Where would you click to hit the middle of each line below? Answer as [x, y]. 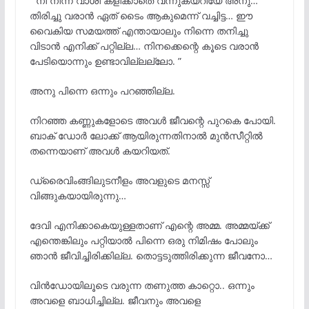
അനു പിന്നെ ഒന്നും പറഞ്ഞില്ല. [102, 90]
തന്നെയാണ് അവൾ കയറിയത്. [100, 150]
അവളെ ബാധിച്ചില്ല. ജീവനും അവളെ [115, 300]
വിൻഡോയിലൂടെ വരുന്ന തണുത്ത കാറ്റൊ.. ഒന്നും [142, 285]
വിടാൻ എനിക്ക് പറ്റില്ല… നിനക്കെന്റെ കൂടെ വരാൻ [144, 46]
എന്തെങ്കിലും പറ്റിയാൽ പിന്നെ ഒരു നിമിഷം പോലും [143, 240]
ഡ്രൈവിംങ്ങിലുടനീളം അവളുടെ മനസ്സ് [119, 180]
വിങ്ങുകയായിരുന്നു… [78, 195]
